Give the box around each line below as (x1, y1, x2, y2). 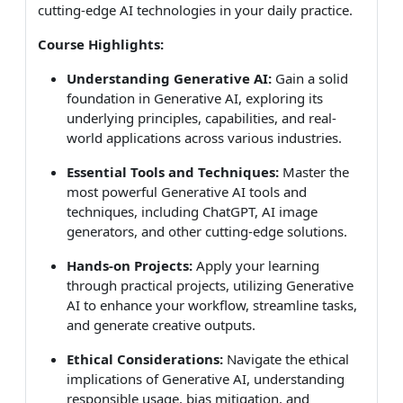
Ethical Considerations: (67, 349, 223, 368)
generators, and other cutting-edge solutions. (67, 221, 347, 240)
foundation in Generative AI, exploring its (67, 88, 323, 107)
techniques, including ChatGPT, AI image (67, 201, 318, 220)
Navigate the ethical (223, 349, 349, 368)
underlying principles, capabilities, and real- (67, 108, 336, 127)
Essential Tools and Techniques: (67, 162, 279, 181)
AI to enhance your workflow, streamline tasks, (67, 295, 357, 314)
